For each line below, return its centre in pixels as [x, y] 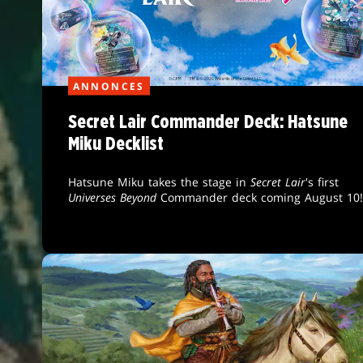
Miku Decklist [115, 144]
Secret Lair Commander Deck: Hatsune [207, 122]
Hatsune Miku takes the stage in [159, 181]
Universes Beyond [112, 197]
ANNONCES [109, 86]
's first [322, 181]
